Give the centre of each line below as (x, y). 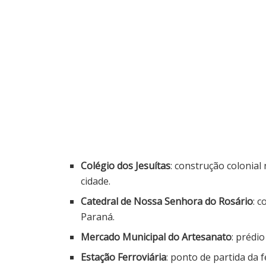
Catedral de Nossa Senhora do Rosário (167, 201)
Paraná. (98, 216)
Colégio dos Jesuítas (126, 165)
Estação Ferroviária (124, 257)
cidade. (96, 181)
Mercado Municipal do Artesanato (156, 237)
